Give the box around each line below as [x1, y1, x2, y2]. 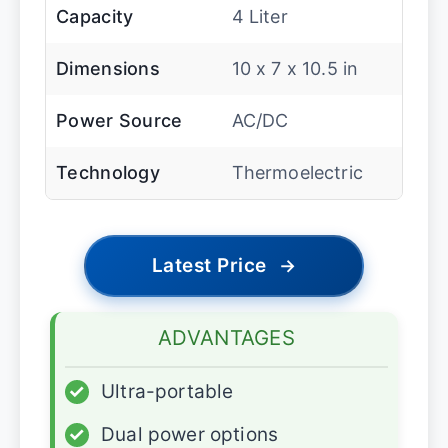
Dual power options [101, 422, 279, 446]
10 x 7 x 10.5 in [231, 57, 359, 79]
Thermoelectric [231, 161, 363, 183]
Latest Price [151, 253, 267, 277]
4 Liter [231, 5, 288, 27]
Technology [56, 161, 160, 183]
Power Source [56, 109, 183, 131]
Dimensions [56, 57, 160, 79]
